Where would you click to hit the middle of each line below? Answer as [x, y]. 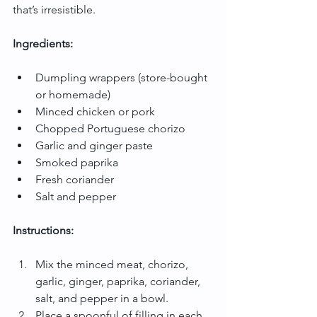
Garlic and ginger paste [94, 145]
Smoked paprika [77, 162]
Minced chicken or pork [95, 111]
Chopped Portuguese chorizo [110, 128]
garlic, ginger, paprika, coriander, [119, 281]
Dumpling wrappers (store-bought [123, 77]
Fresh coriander [75, 179]
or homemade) [73, 94]
